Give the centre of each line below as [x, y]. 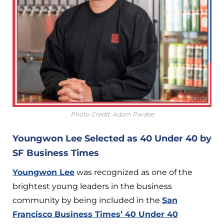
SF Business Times [56, 153]
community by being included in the [87, 200]
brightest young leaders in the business [92, 186]
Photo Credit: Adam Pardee [112, 114]
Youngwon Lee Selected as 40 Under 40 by [112, 138]
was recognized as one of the [133, 172]
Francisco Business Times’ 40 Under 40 [95, 214]
